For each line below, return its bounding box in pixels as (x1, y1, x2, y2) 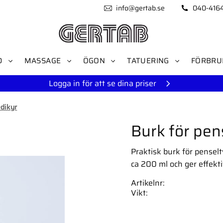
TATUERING (127, 55, 169, 67)
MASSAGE (24, 55, 61, 67)
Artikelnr (130, 176, 163, 189)
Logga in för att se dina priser (49, 77, 156, 90)
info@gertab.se (115, 2, 165, 13)
